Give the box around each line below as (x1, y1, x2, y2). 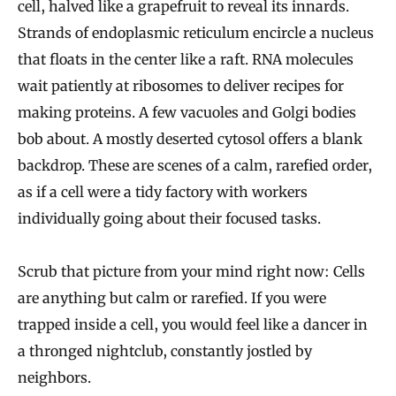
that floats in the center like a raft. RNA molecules (18, 49, 354, 68)
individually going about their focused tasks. (18, 209, 321, 227)
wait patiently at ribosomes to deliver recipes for (18, 76, 344, 95)
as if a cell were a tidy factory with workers (18, 182, 308, 201)
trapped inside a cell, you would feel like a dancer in (18, 315, 368, 333)
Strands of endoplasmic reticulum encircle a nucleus (18, 23, 374, 42)
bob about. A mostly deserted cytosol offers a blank (18, 129, 362, 148)
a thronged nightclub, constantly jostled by (18, 341, 312, 360)
